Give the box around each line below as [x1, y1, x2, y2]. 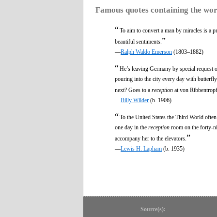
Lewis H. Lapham [121, 145, 162, 152]
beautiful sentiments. [115, 38, 162, 45]
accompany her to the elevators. [115, 135, 186, 142]
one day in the [115, 124, 148, 131]
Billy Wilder [121, 96, 149, 104]
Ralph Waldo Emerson [121, 48, 172, 55]
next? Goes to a [115, 86, 152, 93]
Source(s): [140, 205, 166, 213]
